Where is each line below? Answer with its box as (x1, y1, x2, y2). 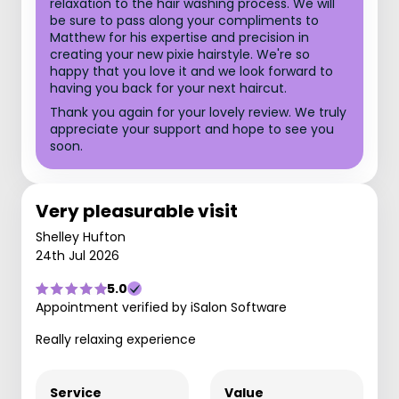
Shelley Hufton (36, 228, 126, 246)
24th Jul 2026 (36, 247, 119, 265)
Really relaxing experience (36, 330, 196, 348)
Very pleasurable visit (36, 199, 238, 224)
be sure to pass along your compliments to (50, 12, 319, 29)
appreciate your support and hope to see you (50, 120, 334, 138)
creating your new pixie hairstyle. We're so (50, 45, 310, 63)
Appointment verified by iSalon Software (36, 298, 287, 316)
